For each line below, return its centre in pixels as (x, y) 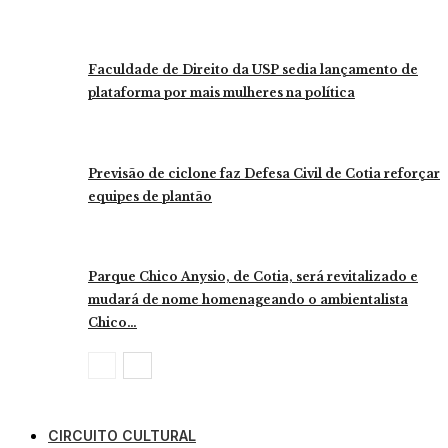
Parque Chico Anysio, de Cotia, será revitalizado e (253, 277)
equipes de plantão (150, 196)
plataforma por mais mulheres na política (221, 93)
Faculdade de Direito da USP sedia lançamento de (253, 70)
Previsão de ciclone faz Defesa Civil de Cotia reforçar (264, 173)
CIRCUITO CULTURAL (122, 436)
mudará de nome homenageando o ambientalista (248, 300)
